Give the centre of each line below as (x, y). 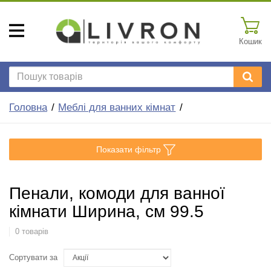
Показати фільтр (128, 149)
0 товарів (31, 231)
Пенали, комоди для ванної (117, 193)
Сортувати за (33, 257)
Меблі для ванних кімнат (117, 107)
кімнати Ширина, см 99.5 (106, 211)
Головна (28, 107)
